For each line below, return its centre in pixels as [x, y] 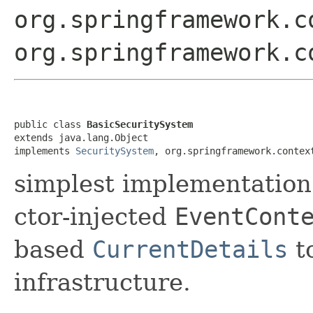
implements [45, 151]
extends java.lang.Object [81, 137]
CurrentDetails [190, 249]
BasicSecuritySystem [140, 124]
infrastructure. [102, 282]
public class [50, 124]
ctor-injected [94, 216]
